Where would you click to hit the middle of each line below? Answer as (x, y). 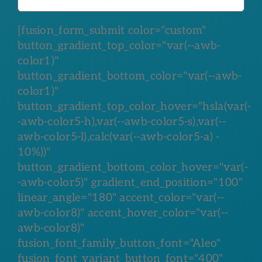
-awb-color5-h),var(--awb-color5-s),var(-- (121, 122)
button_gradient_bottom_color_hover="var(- (132, 167)
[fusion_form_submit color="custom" (112, 30)
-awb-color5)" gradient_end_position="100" (130, 182)
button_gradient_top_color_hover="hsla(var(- (134, 106)
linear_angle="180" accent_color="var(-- (121, 198)
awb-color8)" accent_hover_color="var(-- (123, 213)
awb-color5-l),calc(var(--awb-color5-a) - (118, 137)
